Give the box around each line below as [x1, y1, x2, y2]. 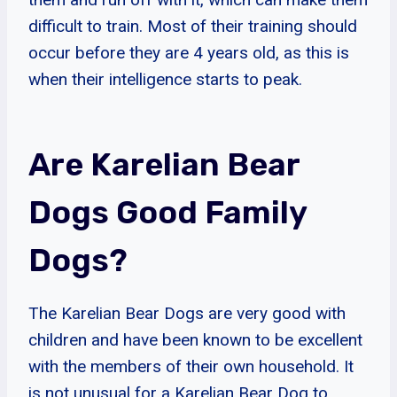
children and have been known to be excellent [28, 329, 362, 350]
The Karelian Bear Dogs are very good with [28, 302, 346, 323]
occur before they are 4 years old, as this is [28, 42, 349, 63]
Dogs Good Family [28, 192, 307, 231]
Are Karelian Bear [28, 144, 300, 183]
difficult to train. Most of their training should [28, 15, 357, 36]
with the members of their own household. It [28, 355, 354, 377]
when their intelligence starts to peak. [28, 68, 302, 90]
